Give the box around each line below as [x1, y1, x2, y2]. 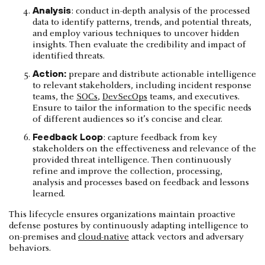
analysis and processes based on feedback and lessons [33, 177, 249, 188]
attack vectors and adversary [129, 232, 244, 242]
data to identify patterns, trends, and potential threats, [33, 17, 251, 27]
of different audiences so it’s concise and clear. [33, 114, 222, 124]
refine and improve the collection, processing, [33, 166, 222, 176]
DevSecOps [102, 92, 147, 102]
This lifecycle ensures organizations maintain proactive [9, 209, 235, 219]
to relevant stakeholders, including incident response [33, 80, 251, 91]
